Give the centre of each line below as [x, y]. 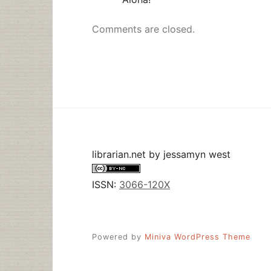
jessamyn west [197, 155]
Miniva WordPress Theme [198, 237]
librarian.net [119, 155]
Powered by [118, 237]
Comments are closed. [143, 29]
